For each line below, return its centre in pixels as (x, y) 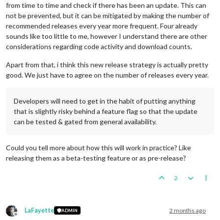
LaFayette (39, 210)
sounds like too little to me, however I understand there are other (107, 36)
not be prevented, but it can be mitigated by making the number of (108, 15)
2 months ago (188, 210)
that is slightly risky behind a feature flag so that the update (106, 111)
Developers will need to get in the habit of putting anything (105, 101)
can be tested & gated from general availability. (85, 121)
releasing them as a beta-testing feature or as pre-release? (96, 158)
